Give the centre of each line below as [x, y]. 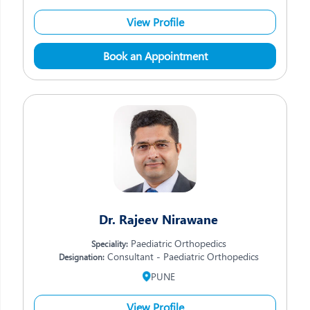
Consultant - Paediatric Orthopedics [181, 256]
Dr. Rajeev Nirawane [158, 219]
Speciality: [109, 244]
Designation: [81, 257]
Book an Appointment [155, 56]
